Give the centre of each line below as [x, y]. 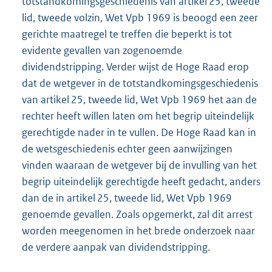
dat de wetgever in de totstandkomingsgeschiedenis [140, 83]
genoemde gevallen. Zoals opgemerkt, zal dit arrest [137, 214]
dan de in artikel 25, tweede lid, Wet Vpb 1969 [127, 198]
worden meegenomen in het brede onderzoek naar [138, 230]
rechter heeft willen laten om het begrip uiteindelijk [138, 116]
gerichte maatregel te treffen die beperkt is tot [127, 34]
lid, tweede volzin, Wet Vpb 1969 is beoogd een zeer [140, 17]
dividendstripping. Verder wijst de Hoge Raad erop [135, 66]
